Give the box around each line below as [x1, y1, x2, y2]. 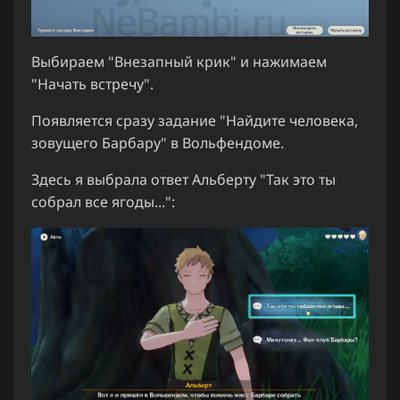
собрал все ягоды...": [31, 192, 175, 212]
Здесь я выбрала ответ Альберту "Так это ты [31, 170, 336, 190]
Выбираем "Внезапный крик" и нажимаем [31, 52, 327, 72]
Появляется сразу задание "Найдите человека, [31, 111, 358, 131]
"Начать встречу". [31, 74, 154, 95]
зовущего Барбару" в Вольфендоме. [31, 133, 284, 154]
